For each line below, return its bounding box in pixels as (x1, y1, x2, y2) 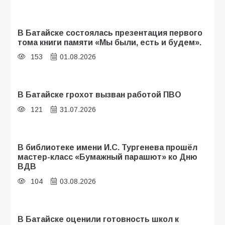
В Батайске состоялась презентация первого (18, 28, 202, 37)
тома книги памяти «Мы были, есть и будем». (18, 37, 201, 47)
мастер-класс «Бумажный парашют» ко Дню (18, 152, 197, 162)
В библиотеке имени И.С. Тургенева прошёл (18, 143, 197, 152)
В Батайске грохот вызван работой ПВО (18, 90, 181, 99)
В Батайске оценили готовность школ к (18, 214, 179, 224)
